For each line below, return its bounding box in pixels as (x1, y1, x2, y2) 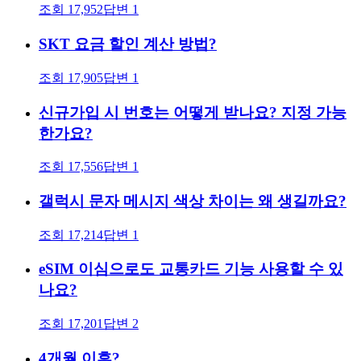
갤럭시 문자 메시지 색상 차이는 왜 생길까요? (39, 193, 346, 210)
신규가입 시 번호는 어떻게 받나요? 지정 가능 (39, 103, 346, 121)
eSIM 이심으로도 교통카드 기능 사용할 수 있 (39, 260, 343, 278)
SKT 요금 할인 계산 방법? (39, 35, 217, 53)
